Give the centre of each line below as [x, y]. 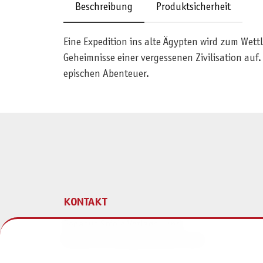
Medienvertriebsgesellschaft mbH [133, 241]
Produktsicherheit [193, 8]
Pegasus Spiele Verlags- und [122, 225]
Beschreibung [104, 8]
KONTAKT [85, 203]
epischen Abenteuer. [106, 75]
